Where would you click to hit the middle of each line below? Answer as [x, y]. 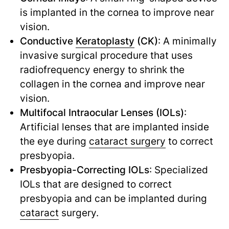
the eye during [54, 141]
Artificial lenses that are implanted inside [114, 127]
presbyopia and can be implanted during [113, 198]
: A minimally [187, 41]
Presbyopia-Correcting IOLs [84, 169]
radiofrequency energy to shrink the [102, 69]
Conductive [48, 41]
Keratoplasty [105, 41]
